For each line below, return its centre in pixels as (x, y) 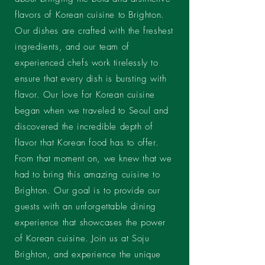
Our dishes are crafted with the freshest (94, 31)
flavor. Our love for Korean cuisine (85, 95)
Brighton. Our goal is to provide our (88, 190)
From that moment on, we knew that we (93, 159)
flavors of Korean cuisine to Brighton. (90, 15)
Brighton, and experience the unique (88, 254)
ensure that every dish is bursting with (91, 79)
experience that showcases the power (91, 222)
